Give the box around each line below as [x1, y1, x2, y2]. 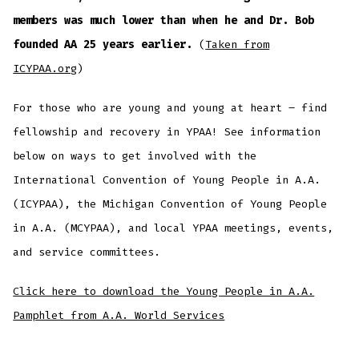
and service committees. [13, 244, 161, 259]
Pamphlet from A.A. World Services [13, 308, 225, 322]
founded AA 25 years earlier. [13, 37, 200, 51]
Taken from [205, 37, 270, 51]
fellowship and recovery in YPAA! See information [13, 124, 321, 139]
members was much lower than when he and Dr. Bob [13, 13, 315, 27]
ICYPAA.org [13, 61, 78, 75]
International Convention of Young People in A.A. [13, 172, 321, 187]
